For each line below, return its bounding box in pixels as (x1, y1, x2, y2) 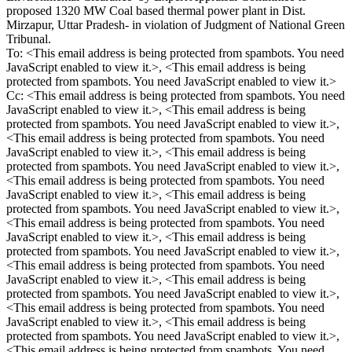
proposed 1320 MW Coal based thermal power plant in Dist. (6, 4, 306, 18)
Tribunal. (6, 32, 51, 46)
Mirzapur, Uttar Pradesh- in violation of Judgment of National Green (6, 18, 345, 32)
